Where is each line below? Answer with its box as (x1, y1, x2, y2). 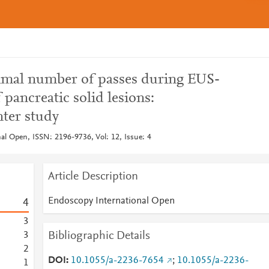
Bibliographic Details (47, 230, 150, 242)
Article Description (47, 171, 138, 183)
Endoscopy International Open (47, 196, 175, 206)
